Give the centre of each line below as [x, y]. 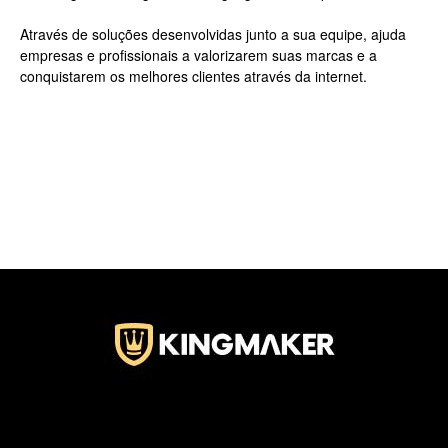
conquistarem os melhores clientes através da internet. [193, 76]
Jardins [246, 72]
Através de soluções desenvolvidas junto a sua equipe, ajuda [213, 34]
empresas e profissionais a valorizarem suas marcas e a [198, 55]
